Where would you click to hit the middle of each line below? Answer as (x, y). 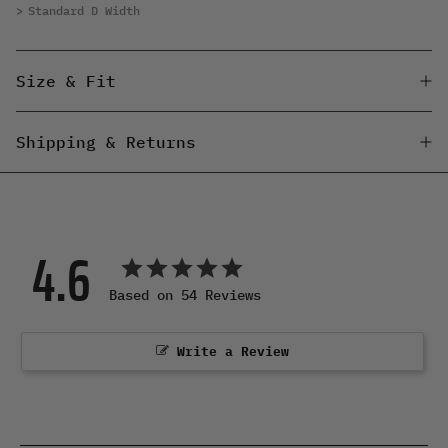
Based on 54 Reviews (184, 294)
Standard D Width (84, 10)
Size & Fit (66, 80)
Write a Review (233, 351)
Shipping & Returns (106, 141)
